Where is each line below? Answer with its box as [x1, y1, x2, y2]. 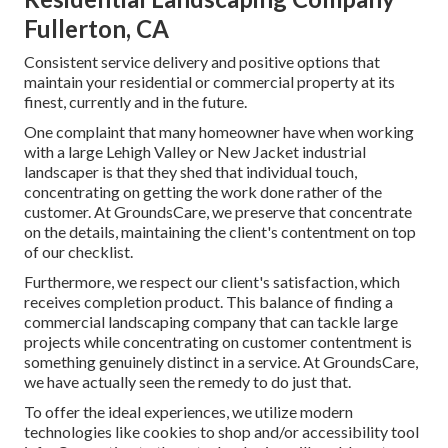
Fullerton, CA [24, 14, 169, 44]
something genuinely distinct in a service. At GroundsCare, [24, 352, 418, 372]
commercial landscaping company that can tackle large [24, 312, 398, 332]
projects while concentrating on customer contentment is [24, 332, 412, 352]
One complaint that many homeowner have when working [24, 122, 414, 142]
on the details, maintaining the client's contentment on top [24, 222, 416, 242]
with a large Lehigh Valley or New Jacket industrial [24, 142, 366, 162]
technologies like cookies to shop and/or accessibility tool [24, 422, 419, 442]
